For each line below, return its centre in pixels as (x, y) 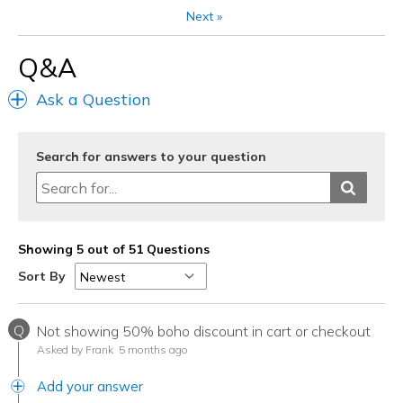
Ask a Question (94, 100)
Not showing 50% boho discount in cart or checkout (204, 331)
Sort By (42, 277)
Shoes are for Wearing (211, 19)
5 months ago (152, 350)
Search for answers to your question (151, 157)
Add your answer (90, 387)
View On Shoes (78, 19)
